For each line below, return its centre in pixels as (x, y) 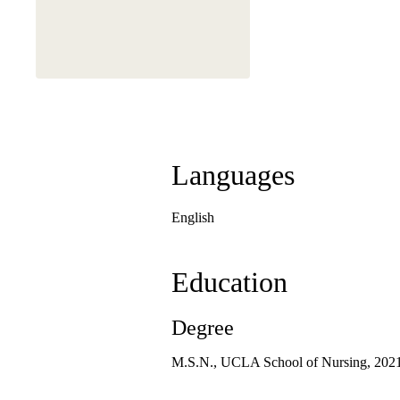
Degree (203, 328)
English (193, 218)
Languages (233, 175)
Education (229, 283)
